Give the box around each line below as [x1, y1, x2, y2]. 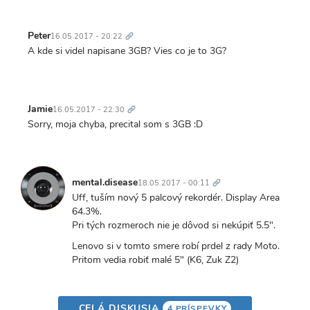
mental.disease [72, 175, 138, 189]
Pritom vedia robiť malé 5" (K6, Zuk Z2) [72, 253, 239, 266]
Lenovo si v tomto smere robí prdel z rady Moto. [72, 239, 280, 253]
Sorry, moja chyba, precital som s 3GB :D [28, 117, 203, 131]
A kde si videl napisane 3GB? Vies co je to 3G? [28, 44, 226, 57]
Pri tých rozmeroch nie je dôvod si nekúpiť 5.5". [72, 218, 275, 232]
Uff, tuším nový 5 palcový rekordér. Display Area [72, 190, 280, 204]
